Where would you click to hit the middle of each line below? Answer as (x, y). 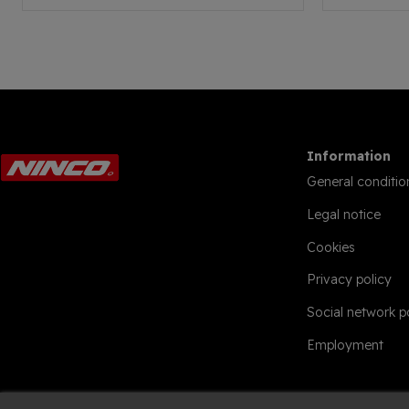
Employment (345, 345)
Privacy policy (349, 280)
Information (349, 157)
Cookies (331, 247)
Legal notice (344, 214)
